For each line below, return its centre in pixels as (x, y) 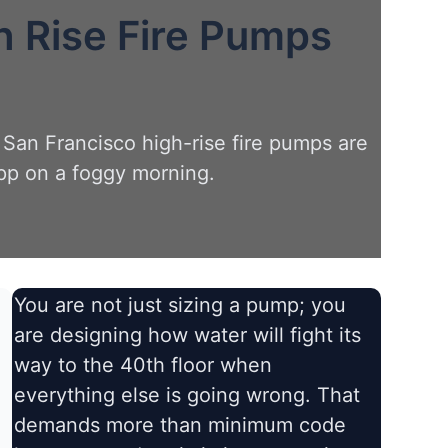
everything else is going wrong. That (187, 395)
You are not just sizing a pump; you (180, 305)
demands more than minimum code (180, 425)
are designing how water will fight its (188, 335)
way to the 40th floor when (143, 365)
